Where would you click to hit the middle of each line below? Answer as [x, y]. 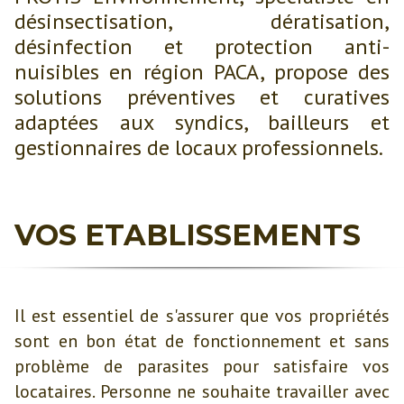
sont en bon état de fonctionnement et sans [202, 341]
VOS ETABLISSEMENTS [188, 235]
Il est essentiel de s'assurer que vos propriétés [202, 316]
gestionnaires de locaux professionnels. [199, 147]
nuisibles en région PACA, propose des [202, 72]
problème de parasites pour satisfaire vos [202, 366]
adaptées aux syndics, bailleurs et [202, 122]
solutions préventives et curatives [202, 97]
